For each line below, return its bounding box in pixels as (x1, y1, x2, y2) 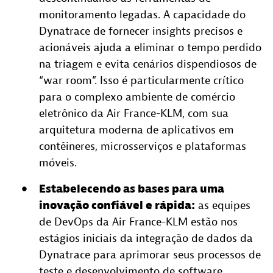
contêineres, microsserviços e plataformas (39, 139, 246, 154)
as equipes (195, 198, 250, 213)
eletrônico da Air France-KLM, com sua (39, 106, 229, 121)
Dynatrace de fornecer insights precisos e (39, 24, 243, 38)
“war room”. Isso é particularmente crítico (39, 73, 244, 88)
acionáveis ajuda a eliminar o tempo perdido (39, 40, 261, 55)
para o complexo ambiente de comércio (39, 90, 235, 104)
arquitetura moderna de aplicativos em (39, 122, 234, 137)
